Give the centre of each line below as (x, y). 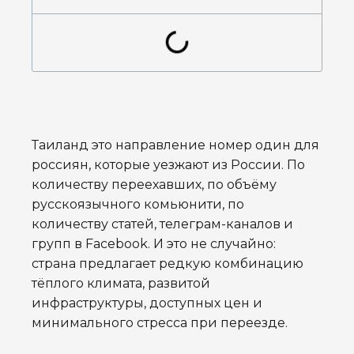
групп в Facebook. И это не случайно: (154, 244)
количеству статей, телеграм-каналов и (162, 224)
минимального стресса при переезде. (160, 323)
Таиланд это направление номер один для (175, 145)
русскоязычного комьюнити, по (138, 205)
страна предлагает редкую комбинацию (168, 264)
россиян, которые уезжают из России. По (168, 165)
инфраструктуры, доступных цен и (147, 303)
